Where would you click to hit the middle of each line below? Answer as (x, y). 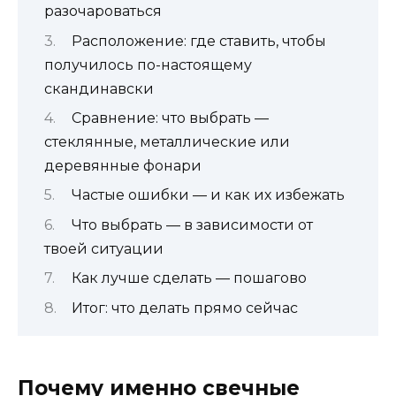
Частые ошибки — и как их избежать (208, 195)
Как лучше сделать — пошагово (189, 278)
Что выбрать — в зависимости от (192, 225)
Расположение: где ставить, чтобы (198, 41)
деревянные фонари (123, 165)
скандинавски (99, 88)
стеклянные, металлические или (167, 141)
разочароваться (103, 11)
